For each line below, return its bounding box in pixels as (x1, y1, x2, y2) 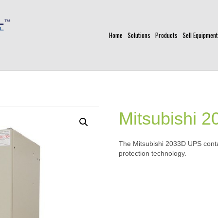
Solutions (127, 30, 150, 40)
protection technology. (119, 149, 187, 158)
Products (155, 30, 178, 40)
